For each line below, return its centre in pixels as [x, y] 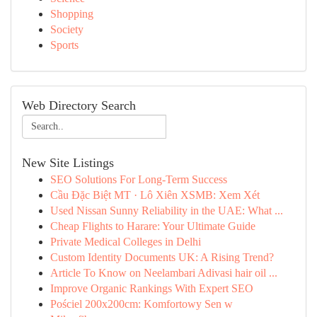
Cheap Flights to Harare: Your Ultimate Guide [153, 226]
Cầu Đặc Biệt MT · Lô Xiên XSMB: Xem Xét [155, 195]
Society [67, 29]
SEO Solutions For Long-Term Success [139, 179]
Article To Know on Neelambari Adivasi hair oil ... [164, 273]
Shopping [72, 14]
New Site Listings [68, 163]
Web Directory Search [79, 105]
